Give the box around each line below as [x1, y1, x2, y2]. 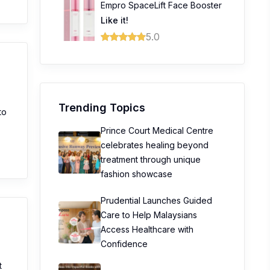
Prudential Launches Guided [101, 195, 212, 206]
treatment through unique [101, 154, 201, 165]
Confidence [101, 239, 148, 249]
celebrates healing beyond [101, 140, 209, 150]
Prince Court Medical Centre [101, 125, 213, 136]
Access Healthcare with [101, 224, 193, 234]
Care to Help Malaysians [101, 210, 197, 220]
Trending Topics [58, 101, 145, 114]
